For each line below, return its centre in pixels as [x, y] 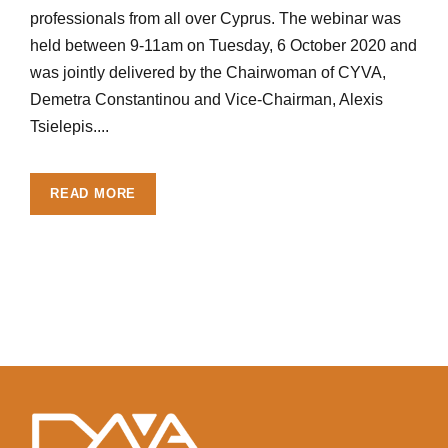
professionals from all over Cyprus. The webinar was [215, 18]
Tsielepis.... [69, 126]
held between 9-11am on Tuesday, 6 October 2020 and [223, 45]
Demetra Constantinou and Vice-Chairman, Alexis [206, 99]
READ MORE [93, 193]
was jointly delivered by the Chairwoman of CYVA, [208, 72]
